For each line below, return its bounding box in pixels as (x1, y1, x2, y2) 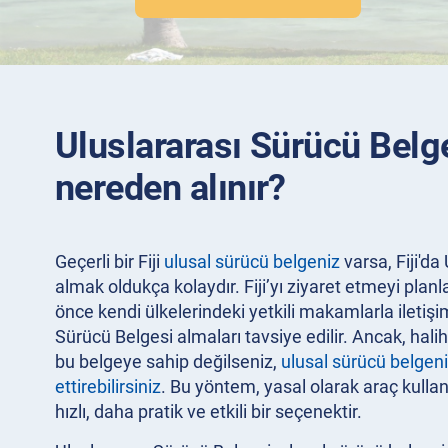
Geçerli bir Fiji (55, 251, 164, 272)
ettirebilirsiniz (55, 376, 161, 397)
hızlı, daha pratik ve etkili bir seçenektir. (55, 401, 362, 422)
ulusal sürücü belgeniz (164, 251, 340, 272)
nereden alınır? (55, 167, 286, 209)
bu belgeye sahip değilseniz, (55, 351, 281, 372)
